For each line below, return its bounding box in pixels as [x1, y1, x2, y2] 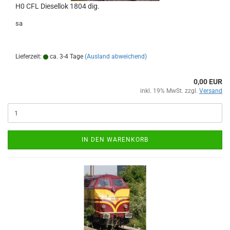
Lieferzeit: [15, 53, 43, 60]
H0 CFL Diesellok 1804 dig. [15, 2, 100, 10]
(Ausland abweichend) [85, 53, 147, 60]
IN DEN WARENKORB [82, 136, 148, 143]
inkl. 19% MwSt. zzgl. [140, 87, 199, 94]
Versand [199, 87, 222, 94]
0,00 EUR [194, 78, 222, 86]
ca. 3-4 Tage [48, 53, 83, 60]
